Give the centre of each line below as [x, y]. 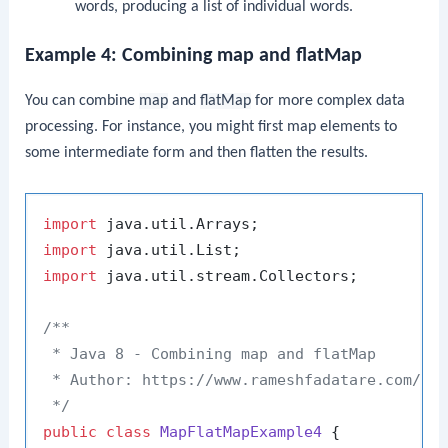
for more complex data [328, 101]
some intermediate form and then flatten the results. [197, 153]
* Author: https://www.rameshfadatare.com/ [232, 379]
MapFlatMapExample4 [241, 431]
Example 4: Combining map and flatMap [194, 56]
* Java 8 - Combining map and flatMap [210, 353]
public [70, 431]
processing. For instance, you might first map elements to [211, 127]
